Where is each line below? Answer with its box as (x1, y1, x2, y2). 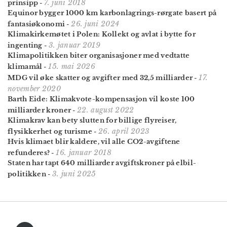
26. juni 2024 (71, 19, 120, 29)
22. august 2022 (77, 105, 134, 115)
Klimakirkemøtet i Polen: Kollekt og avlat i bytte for (8, 30, 196, 39)
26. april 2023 (98, 127, 150, 136)
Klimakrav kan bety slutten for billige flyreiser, (8, 116, 177, 125)
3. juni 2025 (52, 169, 96, 179)
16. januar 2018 (56, 148, 111, 158)
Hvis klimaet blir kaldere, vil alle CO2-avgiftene (8, 137, 180, 146)
